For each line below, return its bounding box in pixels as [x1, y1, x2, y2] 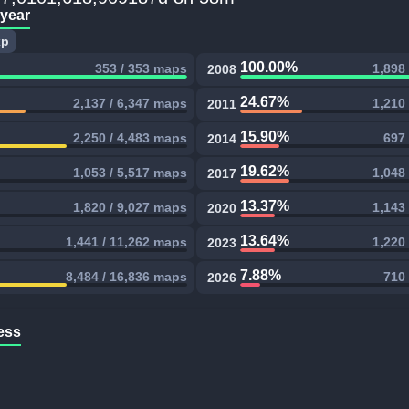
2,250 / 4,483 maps [73, 131, 188, 145]
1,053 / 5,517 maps [73, 165, 188, 180]
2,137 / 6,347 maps [73, 96, 188, 110]
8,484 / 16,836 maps [66, 269, 188, 284]
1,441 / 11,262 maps [66, 235, 188, 249]
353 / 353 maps [95, 61, 188, 76]
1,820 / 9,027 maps [73, 200, 188, 215]
